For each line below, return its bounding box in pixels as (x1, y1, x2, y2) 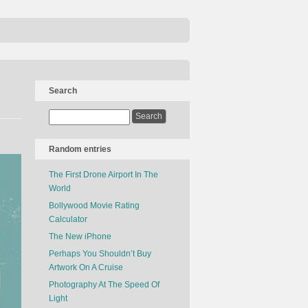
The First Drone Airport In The (49, 170, 158, 179)
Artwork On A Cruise (49, 263, 123, 272)
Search (49, 86, 77, 96)
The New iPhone (49, 232, 111, 241)
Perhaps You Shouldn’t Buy (49, 249, 151, 258)
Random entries (49, 144, 111, 154)
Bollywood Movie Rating (49, 201, 140, 210)
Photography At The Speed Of (49, 280, 159, 289)
